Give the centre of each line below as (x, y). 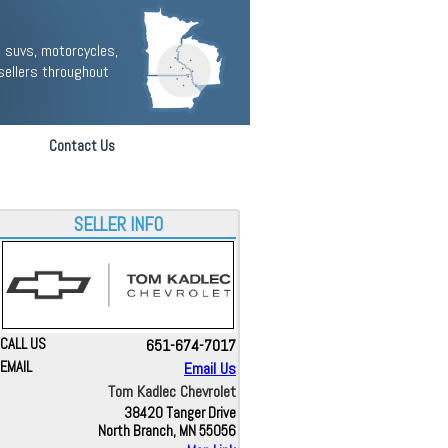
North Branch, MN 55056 (167, 431)
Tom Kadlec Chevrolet (172, 391)
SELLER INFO (118, 225)
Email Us (210, 368)
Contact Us (82, 145)
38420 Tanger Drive (180, 413)
